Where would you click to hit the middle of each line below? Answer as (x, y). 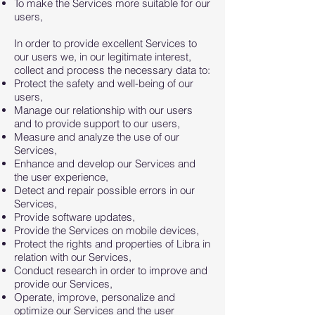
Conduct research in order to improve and (111, 270)
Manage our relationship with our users (103, 110)
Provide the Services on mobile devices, (107, 230)
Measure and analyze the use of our (97, 137)
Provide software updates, (75, 217)
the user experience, (61, 177)
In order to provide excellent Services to (105, 43)
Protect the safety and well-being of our (104, 83)
